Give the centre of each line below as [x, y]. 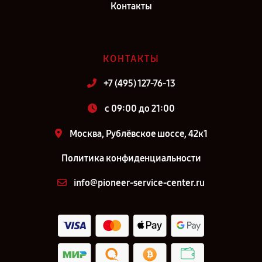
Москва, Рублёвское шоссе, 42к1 [138, 134]
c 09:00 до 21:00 [139, 108]
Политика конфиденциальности [131, 158]
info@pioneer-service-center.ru [139, 183]
